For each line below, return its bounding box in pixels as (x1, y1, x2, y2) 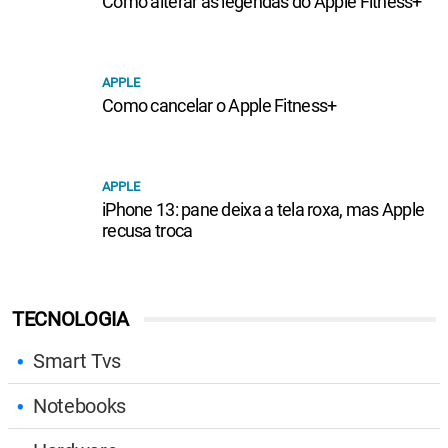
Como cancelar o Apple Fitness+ (102, 94, 337, 116)
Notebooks (33, 393, 127, 418)
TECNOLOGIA (12, 306, 129, 331)
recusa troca (102, 219, 193, 241)
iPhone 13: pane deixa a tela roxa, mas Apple (102, 198, 425, 220)
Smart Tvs (33, 348, 122, 373)
